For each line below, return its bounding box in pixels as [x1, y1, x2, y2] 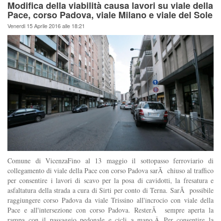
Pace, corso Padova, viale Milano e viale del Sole [7, 8, 213, 21]
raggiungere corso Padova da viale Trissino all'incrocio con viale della [7, 195, 214, 205]
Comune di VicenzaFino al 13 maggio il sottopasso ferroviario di [7, 155, 214, 165]
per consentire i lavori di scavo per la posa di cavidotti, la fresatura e [7, 175, 214, 185]
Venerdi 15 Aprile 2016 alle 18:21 [7, 21, 85, 30]
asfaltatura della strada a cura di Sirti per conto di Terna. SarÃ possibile [7, 185, 214, 195]
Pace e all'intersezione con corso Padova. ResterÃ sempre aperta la [7, 205, 214, 215]
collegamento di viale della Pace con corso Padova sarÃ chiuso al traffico [7, 165, 214, 175]
